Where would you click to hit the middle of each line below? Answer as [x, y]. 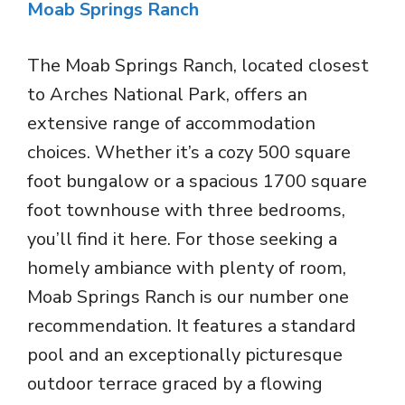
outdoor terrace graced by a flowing [175, 383]
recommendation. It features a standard [192, 325]
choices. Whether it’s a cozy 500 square [189, 152]
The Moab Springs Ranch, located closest [198, 65]
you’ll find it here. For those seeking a [182, 239]
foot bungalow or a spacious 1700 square [197, 181]
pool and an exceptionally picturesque [185, 354]
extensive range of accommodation [171, 123]
